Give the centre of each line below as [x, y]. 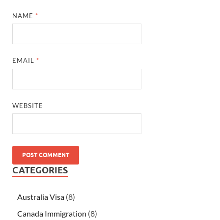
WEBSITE [28, 105]
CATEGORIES [40, 170]
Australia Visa [41, 197]
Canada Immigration [52, 214]
